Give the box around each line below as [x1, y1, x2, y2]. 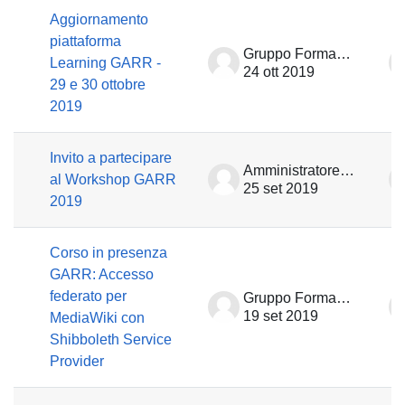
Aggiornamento [50, 12, 148, 27]
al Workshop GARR [50, 172, 176, 187]
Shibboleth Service [50, 332, 172, 347]
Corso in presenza [50, 245, 167, 260]
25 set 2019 [243, 181, 318, 196]
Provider [50, 353, 104, 369]
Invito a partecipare [50, 150, 172, 165]
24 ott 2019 [243, 64, 315, 80]
